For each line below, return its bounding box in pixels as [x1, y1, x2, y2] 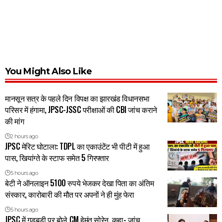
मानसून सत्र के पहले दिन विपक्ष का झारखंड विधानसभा [5, 92, 150, 105]
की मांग [5, 115, 24, 127]
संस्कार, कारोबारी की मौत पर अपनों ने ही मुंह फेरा [5, 188, 134, 201]
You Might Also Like [5, 66, 92, 77]
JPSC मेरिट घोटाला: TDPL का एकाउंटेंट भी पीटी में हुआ [5, 140, 150, 153]
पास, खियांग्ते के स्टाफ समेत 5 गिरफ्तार [5, 152, 109, 164]
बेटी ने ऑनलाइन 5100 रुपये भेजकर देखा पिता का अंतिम [5, 177, 154, 189]
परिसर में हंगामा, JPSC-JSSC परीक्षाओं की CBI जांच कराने [5, 104, 157, 116]
